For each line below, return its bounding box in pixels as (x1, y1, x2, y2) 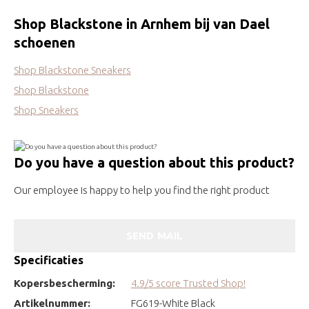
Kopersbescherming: (14, 277, 115, 289)
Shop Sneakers (14, 104, 79, 116)
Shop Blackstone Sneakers (14, 64, 131, 76)
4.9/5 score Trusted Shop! (131, 277, 246, 289)
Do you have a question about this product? (14, 154, 295, 170)
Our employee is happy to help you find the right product (14, 183, 270, 196)
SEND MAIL (126, 229, 183, 241)
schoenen (14, 34, 75, 50)
